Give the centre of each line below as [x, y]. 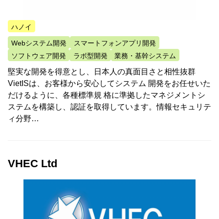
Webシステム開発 [39, 43]
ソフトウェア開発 [39, 55]
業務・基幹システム [145, 55]
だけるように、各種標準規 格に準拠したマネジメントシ [107, 95]
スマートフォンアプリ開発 [115, 43]
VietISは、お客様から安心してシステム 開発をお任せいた [109, 83]
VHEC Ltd [33, 163]
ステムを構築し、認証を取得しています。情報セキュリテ [109, 107]
